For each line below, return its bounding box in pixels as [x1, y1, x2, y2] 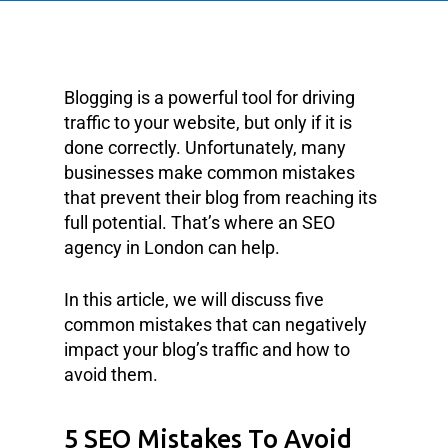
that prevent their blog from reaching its [64, 187, 377, 208]
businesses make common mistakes [64, 162, 355, 183]
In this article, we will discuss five [64, 289, 324, 310]
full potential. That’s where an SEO [64, 212, 335, 233]
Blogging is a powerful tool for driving [64, 87, 355, 108]
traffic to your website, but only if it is [64, 112, 352, 133]
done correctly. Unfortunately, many [64, 137, 346, 158]
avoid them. [64, 364, 158, 385]
